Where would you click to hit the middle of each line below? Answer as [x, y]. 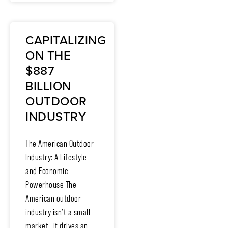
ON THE [48, 55]
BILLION [48, 86]
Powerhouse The [51, 184]
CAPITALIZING [66, 40]
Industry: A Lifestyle [56, 157]
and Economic [47, 171]
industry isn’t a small [58, 212]
